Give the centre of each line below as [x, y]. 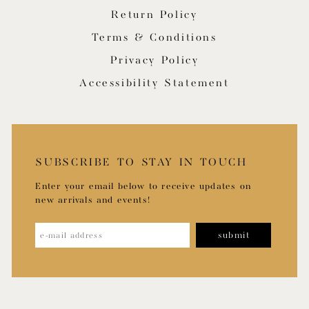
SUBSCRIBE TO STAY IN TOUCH [141, 163]
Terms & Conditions [154, 38]
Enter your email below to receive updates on [143, 186]
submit [234, 235]
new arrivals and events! [93, 200]
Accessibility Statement [154, 84]
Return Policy [154, 16]
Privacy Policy [154, 61]
